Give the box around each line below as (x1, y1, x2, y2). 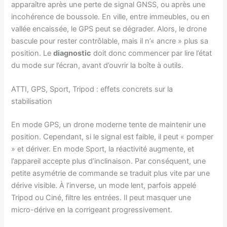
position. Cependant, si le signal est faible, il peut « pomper (11, 132, 214, 142)
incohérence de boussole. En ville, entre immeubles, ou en (11, 12, 210, 22)
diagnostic (53, 49, 92, 58)
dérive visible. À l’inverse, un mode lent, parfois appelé (11, 181, 197, 191)
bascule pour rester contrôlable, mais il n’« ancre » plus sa (11, 36, 209, 46)
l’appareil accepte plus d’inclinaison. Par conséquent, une (11, 157, 206, 166)
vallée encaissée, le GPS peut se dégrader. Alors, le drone (11, 24, 207, 34)
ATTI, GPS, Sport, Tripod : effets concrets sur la (11, 85, 173, 94)
